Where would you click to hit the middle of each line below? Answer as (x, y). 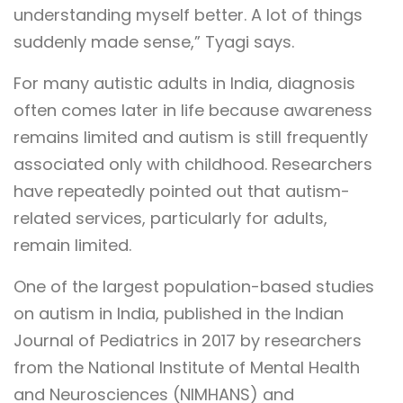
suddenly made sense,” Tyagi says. (154, 42)
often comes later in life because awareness (193, 111)
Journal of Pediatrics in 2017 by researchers (188, 341)
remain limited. (72, 246)
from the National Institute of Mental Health (187, 368)
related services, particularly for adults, (170, 219)
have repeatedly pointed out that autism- (182, 192)
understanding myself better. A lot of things (188, 15)
